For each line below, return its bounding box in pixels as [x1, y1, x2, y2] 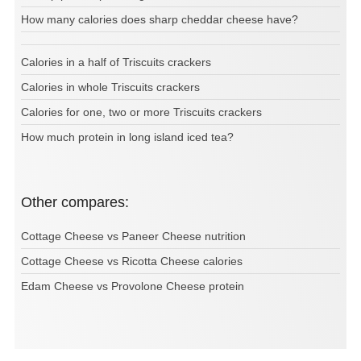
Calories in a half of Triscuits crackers [21, 56, 211, 69]
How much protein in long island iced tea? [21, 131, 234, 144]
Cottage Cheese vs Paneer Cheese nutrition [21, 230, 246, 243]
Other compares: [32, 194, 129, 211]
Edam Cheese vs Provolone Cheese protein [21, 280, 244, 293]
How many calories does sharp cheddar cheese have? [21, 13, 298, 27]
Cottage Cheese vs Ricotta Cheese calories [21, 255, 243, 268]
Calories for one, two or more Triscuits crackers [21, 106, 262, 119]
